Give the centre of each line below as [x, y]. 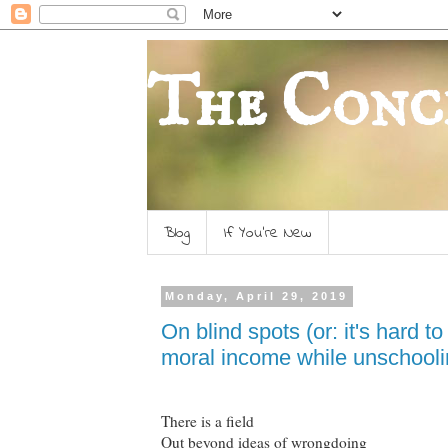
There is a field [207, 420]
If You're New [268, 232]
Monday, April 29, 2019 [257, 296]
